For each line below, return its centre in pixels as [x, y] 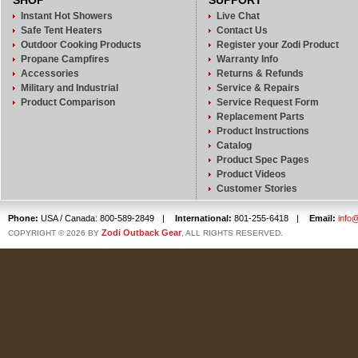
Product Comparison [68, 102]
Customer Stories [257, 189]
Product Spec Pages [263, 160]
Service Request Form [268, 102]
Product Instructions [263, 131]
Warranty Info [247, 59]
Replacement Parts [261, 117]
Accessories [50, 74]
